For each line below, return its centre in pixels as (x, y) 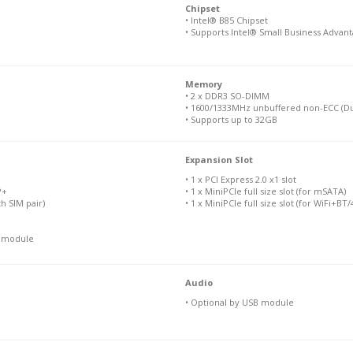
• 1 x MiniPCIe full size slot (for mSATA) (265, 191)
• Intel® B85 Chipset (226, 20)
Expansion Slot (219, 159)
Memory (203, 84)
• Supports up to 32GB (231, 119)
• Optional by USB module (239, 302)
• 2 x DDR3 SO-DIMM (227, 95)
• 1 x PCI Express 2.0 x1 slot (240, 179)
